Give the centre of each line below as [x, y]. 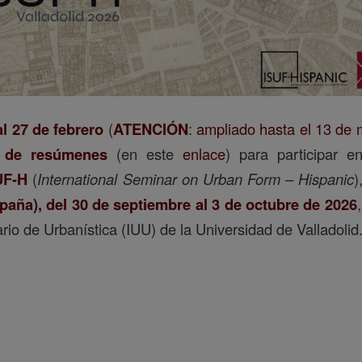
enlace [204, 153]
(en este [145, 153]
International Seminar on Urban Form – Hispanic [196, 178]
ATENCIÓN [150, 128]
